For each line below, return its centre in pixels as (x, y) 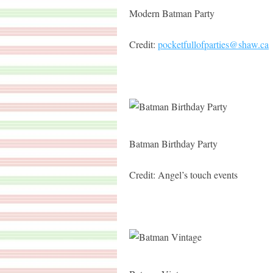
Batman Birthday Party (173, 144)
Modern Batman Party (172, 13)
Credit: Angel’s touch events (183, 175)
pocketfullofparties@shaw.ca (213, 44)
